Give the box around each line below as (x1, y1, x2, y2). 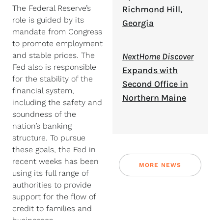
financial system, (12, 86, 74, 95)
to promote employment (12, 39, 103, 48)
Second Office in (122, 79, 189, 89)
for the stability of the (12, 74, 93, 83)
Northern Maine (122, 92, 187, 103)
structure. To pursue (12, 133, 85, 142)
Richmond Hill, (122, 4, 183, 15)
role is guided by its (12, 15, 84, 25)
